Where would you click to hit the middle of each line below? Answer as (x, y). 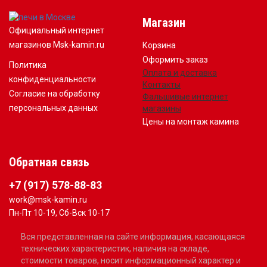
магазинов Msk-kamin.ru (57, 45)
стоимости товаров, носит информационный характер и (131, 260)
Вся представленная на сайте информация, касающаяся (133, 237)
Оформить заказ (175, 60)
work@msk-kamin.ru (48, 200)
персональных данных (53, 108)
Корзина (159, 45)
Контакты (162, 85)
